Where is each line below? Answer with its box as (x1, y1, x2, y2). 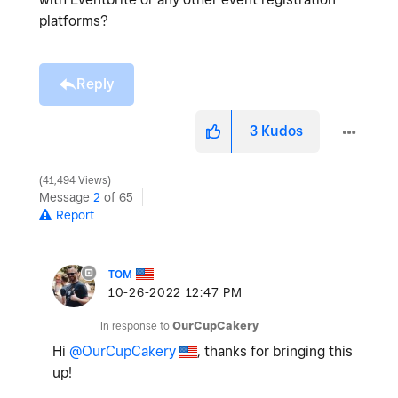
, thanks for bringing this (197, 342, 353, 360)
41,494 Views (40, 173, 110, 187)
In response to (100, 318, 172, 332)
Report (56, 207, 94, 222)
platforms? (39, 12, 108, 29)
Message (39, 189, 93, 204)
